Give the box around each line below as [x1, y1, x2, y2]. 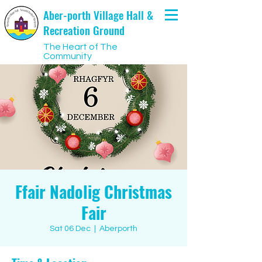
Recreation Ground [43, 22, 125, 38]
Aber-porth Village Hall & [43, 6, 153, 23]
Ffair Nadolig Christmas [15, 180, 172, 204]
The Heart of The [43, 42, 118, 51]
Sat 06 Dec [50, 225, 91, 233]
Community [43, 51, 92, 61]
